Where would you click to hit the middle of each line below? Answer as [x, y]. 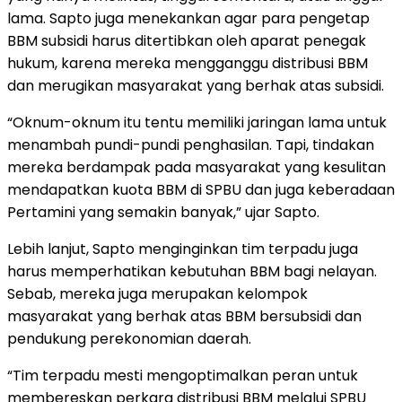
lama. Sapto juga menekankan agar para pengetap [188, 18]
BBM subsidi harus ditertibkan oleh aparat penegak [187, 40]
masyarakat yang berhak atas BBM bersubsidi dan [184, 316]
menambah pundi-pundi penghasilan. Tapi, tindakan [191, 144]
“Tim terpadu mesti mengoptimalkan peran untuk [183, 375]
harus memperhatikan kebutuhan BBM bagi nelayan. [192, 271]
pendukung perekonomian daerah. [129, 338]
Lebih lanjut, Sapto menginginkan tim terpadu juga [183, 249]
